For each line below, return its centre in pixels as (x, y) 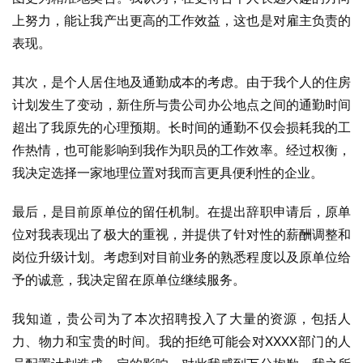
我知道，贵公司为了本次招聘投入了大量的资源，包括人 (181, 318)
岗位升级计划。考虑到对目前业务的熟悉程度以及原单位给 (181, 257)
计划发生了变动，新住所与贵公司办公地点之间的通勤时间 (181, 105)
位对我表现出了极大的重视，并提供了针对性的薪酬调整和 (181, 234)
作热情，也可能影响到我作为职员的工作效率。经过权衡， (181, 150)
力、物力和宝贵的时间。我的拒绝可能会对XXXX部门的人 (181, 341)
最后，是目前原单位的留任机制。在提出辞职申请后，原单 (181, 211)
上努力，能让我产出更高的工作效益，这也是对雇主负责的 (181, 20)
